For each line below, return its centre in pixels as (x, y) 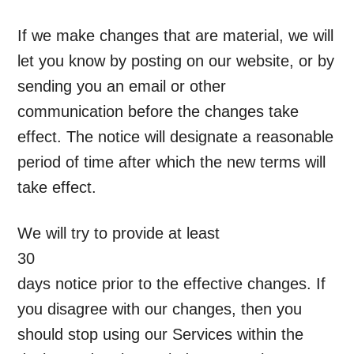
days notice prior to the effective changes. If (172, 284)
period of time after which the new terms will (172, 162)
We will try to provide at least (119, 233)
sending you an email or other (122, 87)
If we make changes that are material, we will (176, 36)
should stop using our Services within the (161, 335)
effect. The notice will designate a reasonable (176, 137)
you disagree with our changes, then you (160, 309)
